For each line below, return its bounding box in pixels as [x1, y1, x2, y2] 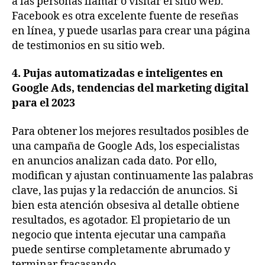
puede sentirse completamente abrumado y [12, 243, 230, 257]
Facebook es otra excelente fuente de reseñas [12, 9, 238, 23]
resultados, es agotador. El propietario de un [12, 213, 231, 227]
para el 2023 [12, 96, 75, 111]
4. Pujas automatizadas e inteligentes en [12, 67, 223, 81]
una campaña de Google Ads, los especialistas [12, 139, 240, 153]
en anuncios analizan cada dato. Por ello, [12, 154, 217, 168]
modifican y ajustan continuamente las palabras [12, 169, 253, 183]
